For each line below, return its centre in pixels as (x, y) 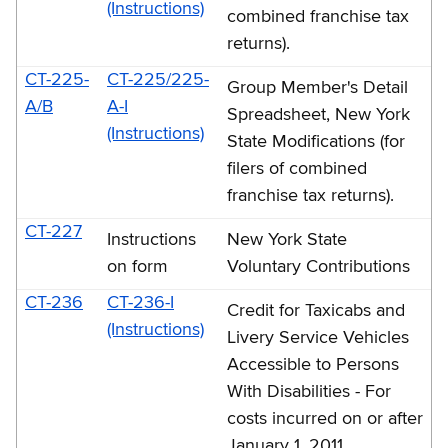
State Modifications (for (316, 141)
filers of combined (297, 168)
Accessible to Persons (313, 364)
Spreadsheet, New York (318, 114)
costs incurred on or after (325, 418)
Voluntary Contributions (318, 266)
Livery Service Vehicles (318, 337)
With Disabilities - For (309, 391)
